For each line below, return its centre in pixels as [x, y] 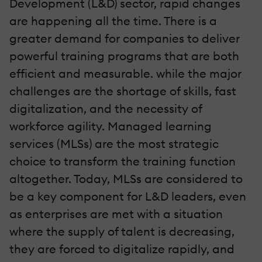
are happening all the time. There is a [113, 20]
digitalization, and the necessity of [106, 108]
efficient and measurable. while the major [125, 73]
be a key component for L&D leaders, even [128, 196]
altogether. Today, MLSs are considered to [126, 178]
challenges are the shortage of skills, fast [123, 91]
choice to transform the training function [123, 161]
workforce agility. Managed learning [111, 126]
